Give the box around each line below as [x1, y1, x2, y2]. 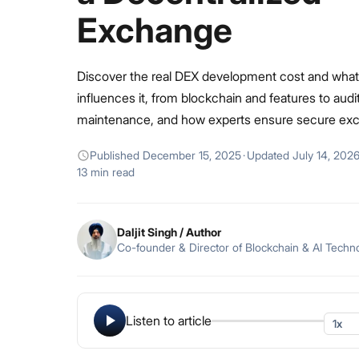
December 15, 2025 [143, 148, 241, 162]
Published [90, 148, 143, 162]
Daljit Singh [117, 224, 177, 239]
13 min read [77, 165, 135, 179]
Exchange [77, 10, 232, 50]
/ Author [177, 224, 221, 239]
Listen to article [126, 313, 212, 329]
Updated [247, 148, 292, 162]
